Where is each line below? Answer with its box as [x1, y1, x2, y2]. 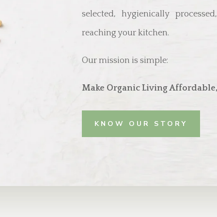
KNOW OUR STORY [94, 119, 188, 129]
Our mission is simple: [82, 55, 169, 65]
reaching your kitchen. [82, 28, 170, 38]
